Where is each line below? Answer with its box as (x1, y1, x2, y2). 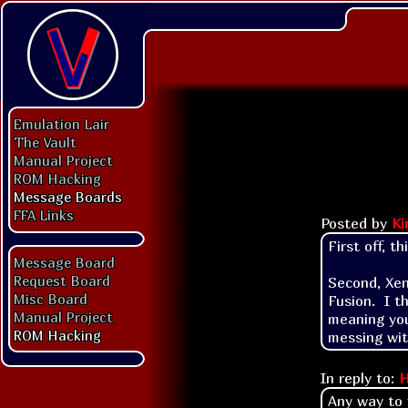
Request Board (14, 272, 110, 289)
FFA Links (14, 207, 74, 223)
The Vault (14, 134, 76, 150)
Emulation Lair (14, 116, 109, 132)
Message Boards (14, 189, 122, 205)
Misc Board (14, 291, 87, 307)
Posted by (321, 213, 392, 232)
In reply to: (321, 368, 399, 387)
